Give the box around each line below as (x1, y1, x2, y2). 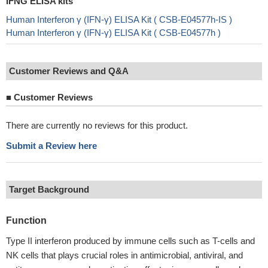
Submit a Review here (6, 141, 97, 151)
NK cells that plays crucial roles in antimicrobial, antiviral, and (6, 250, 243, 260)
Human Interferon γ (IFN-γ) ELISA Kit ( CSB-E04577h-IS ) (6, 14, 232, 25)
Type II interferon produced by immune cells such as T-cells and (6, 236, 255, 246)
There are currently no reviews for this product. (6, 120, 188, 130)
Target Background (9, 184, 89, 194)
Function (6, 215, 47, 226)
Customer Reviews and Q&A (9, 66, 129, 76)
